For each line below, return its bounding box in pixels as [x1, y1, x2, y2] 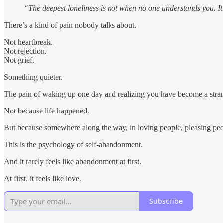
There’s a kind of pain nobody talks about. [4, 20, 136, 29]
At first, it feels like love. [4, 174, 81, 183]
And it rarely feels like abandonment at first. [4, 157, 141, 166]
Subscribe [149, 196, 183, 206]
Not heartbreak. [4, 37, 53, 46]
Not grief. [4, 55, 34, 64]
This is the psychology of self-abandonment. [4, 140, 143, 149]
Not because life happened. [4, 106, 89, 115]
